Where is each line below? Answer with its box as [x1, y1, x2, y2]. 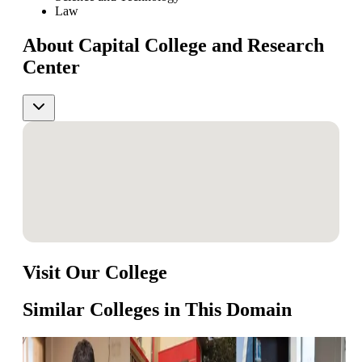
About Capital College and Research [23, 34, 324, 56]
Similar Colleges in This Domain [23, 299, 292, 321]
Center [23, 56, 80, 78]
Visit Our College [23, 261, 167, 283]
